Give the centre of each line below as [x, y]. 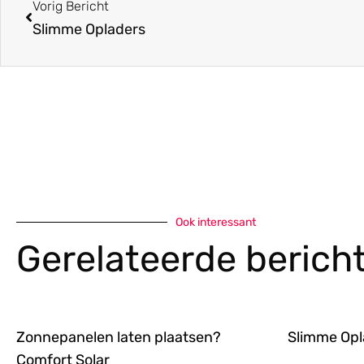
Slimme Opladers [89, 29]
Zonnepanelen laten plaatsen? [119, 337]
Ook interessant [216, 222]
